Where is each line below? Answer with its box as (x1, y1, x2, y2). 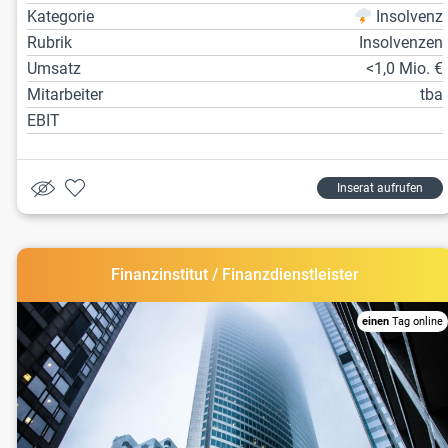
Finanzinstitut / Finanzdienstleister (111, 265, 360, 285)
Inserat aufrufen (337, 181, 424, 196)
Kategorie (27, 7, 94, 27)
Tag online (389, 315, 444, 329)
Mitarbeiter (27, 85, 103, 105)
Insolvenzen (359, 33, 444, 53)
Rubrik (27, 33, 72, 53)
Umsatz (27, 59, 81, 79)
